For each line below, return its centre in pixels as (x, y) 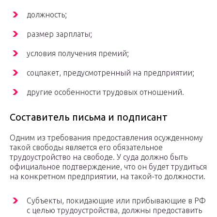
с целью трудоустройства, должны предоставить (114, 210)
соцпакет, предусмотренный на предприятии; (110, 73)
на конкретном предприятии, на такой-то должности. (108, 177)
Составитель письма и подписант (89, 117)
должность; (47, 15)
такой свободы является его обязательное (86, 147)
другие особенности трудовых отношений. (105, 92)
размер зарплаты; (59, 34)
